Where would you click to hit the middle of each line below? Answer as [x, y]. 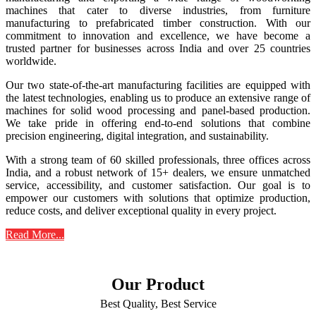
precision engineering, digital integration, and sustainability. [137, 136]
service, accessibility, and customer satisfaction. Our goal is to [158, 186]
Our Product [158, 285]
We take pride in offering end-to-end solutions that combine [158, 123]
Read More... [35, 235]
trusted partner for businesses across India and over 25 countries [158, 49]
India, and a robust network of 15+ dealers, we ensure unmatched [158, 173]
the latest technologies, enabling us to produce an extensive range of [158, 98]
